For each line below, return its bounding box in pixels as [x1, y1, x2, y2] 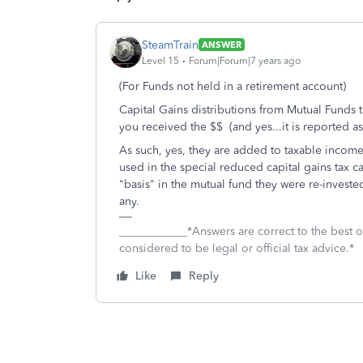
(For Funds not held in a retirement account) [119, 79, 346, 93]
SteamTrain [142, 37, 199, 52]
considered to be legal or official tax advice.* [119, 241, 354, 255]
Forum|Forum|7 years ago [189, 54, 301, 66]
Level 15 [142, 54, 179, 66]
